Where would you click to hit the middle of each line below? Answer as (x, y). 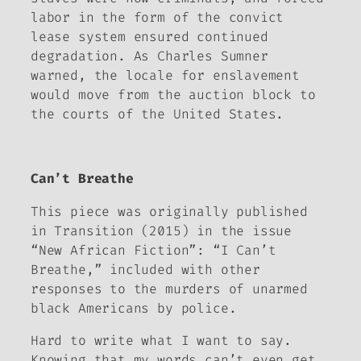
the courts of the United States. (158, 114)
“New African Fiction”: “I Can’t (154, 250)
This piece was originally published (169, 211)
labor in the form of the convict (158, 17)
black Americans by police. (134, 308)
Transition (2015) (126, 230)
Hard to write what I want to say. (162, 340)
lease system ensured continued (149, 36)
